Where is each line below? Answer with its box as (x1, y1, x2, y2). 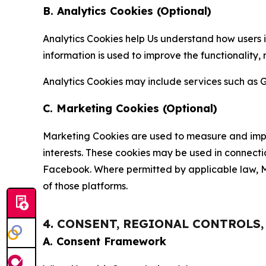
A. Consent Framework (43, 235, 166, 249)
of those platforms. (43, 180, 128, 192)
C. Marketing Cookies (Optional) (43, 102, 217, 116)
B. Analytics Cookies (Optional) (43, 4, 211, 18)
